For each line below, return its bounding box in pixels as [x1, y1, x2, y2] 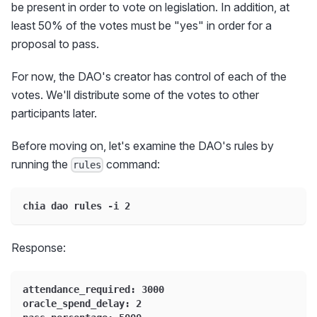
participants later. [11, 106, 97, 121]
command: [103, 157, 161, 172]
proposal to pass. [11, 37, 99, 52]
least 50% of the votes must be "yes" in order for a [11, 18, 272, 33]
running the [11, 157, 71, 172]
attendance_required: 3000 [23, 284, 164, 296]
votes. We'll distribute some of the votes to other [11, 88, 259, 103]
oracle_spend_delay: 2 [23, 298, 142, 310]
